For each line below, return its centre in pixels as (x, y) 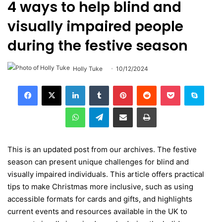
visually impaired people (95, 26)
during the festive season (98, 46)
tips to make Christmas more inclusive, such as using (100, 186)
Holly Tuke (88, 68)
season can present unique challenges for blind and (98, 162)
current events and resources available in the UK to (97, 211)
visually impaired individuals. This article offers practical (106, 174)
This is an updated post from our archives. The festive (102, 149)
